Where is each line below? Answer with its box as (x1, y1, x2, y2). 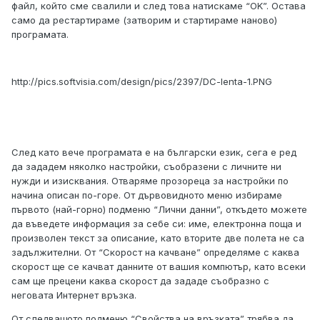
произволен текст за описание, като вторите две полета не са (11, 232, 304, 244)
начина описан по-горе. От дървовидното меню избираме (11, 189, 282, 201)
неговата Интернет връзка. (11, 289, 136, 301)
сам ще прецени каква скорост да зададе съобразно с (11, 275, 269, 287)
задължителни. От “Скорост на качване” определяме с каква (11, 246, 299, 259)
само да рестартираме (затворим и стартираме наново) (11, 14, 277, 26)
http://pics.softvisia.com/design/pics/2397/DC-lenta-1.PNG (11, 76, 272, 88)
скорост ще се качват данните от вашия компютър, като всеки (11, 261, 306, 273)
